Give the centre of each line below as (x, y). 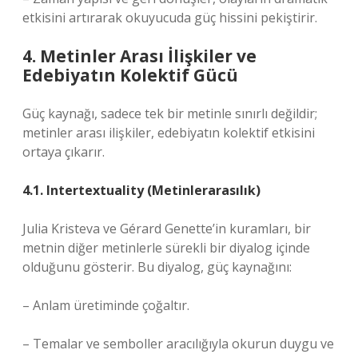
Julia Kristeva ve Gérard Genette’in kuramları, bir (167, 229)
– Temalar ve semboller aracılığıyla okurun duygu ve (178, 344)
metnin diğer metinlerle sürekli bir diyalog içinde (166, 248)
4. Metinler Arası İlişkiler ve (139, 56)
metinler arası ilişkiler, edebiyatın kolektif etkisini (169, 133)
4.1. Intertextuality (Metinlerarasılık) (141, 190)
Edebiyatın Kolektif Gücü (130, 75)
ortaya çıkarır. (64, 152)
